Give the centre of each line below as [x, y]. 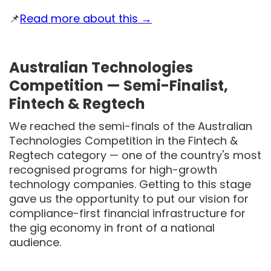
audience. [35, 242]
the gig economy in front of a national [112, 228]
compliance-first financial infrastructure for [127, 213]
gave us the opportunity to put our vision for [129, 199]
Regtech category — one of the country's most [135, 155]
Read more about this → [86, 18]
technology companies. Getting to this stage [130, 184]
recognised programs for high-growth [113, 170]
